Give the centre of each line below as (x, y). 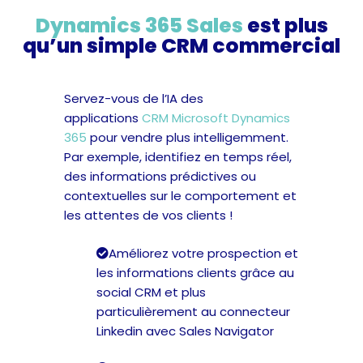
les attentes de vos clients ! (149, 216)
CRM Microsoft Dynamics (216, 118)
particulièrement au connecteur (194, 311)
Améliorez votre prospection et (204, 253)
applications (103, 118)
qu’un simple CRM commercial (181, 46)
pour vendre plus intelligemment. (188, 138)
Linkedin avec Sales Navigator (186, 331)
